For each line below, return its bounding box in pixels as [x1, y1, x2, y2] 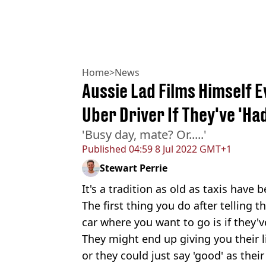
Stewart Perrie [100, 161, 167, 175]
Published [82, 142, 126, 156]
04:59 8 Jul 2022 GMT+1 [126, 142, 232, 156]
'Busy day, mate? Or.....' [82, 126, 207, 142]
